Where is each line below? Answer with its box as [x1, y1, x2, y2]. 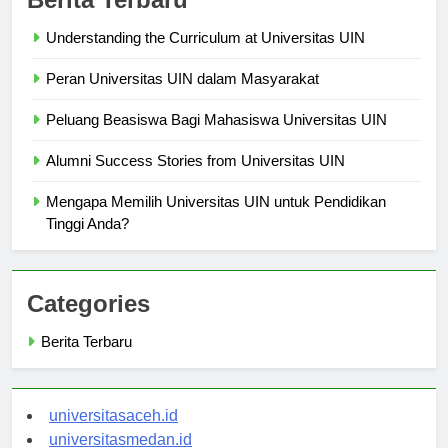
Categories [27, 290, 150, 318]
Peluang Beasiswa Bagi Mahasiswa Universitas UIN [46, 111, 387, 129]
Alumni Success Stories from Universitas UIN [46, 152, 345, 170]
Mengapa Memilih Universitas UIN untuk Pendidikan [46, 193, 386, 211]
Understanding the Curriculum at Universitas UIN [46, 29, 365, 47]
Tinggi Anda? [46, 215, 129, 233]
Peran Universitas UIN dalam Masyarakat [46, 70, 319, 88]
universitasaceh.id [49, 407, 178, 425]
